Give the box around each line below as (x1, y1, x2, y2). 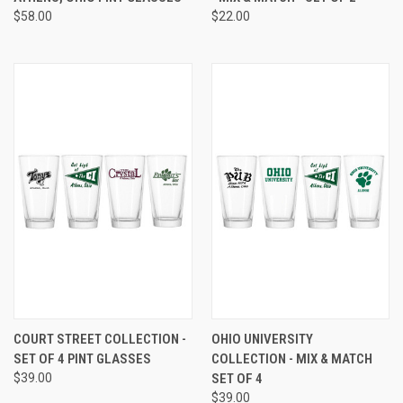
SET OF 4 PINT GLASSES (13, 351, 151, 368)
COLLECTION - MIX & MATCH (210, 351, 372, 368)
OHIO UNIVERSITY (210, 331, 313, 348)
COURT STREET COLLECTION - (13, 331, 186, 348)
